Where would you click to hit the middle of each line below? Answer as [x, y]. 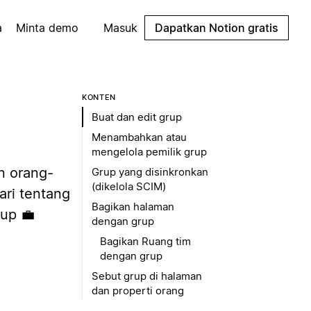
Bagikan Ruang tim [145, 241]
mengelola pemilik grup [149, 152]
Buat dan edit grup [137, 117]
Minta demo [47, 28]
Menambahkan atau [139, 137]
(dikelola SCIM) [129, 186]
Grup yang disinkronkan [150, 172]
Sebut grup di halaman [147, 276]
